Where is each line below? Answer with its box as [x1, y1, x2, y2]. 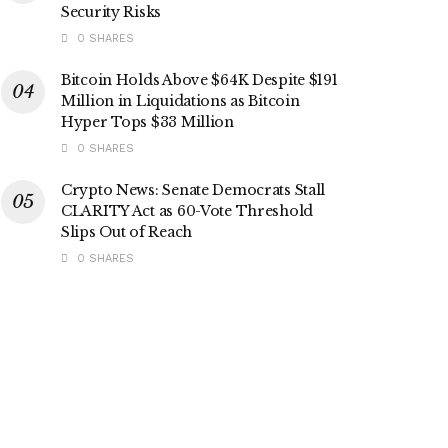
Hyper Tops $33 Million [61, 112, 234, 131]
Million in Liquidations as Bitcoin [61, 91, 300, 110]
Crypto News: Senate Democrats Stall [61, 180, 326, 199]
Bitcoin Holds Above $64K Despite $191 [61, 70, 338, 89]
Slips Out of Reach [61, 222, 192, 241]
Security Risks [61, 2, 162, 21]
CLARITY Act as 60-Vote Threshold [61, 201, 314, 220]
